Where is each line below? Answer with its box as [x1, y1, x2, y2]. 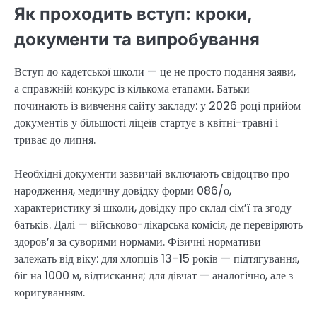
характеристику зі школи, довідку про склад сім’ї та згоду [14, 199, 292, 216]
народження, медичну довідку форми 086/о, [14, 182, 231, 199]
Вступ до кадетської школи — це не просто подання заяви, [14, 63, 296, 80]
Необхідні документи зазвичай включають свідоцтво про [14, 165, 289, 182]
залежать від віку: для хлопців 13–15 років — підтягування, [14, 250, 299, 267]
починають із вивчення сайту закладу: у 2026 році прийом [14, 97, 301, 114]
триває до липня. [14, 131, 96, 148]
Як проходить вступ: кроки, [14, 3, 252, 24]
